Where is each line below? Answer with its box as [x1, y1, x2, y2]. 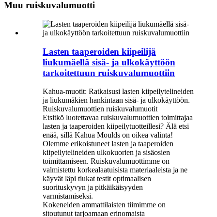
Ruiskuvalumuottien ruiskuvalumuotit [43, 105, 157, 113]
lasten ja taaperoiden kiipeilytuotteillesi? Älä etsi [43, 122, 189, 131]
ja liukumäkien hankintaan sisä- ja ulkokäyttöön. [43, 96, 190, 105]
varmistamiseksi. [43, 192, 93, 201]
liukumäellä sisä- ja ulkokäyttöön [43, 57, 175, 67]
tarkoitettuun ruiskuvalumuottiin [43, 67, 175, 78]
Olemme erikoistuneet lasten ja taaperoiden [43, 139, 173, 148]
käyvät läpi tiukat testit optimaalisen [43, 174, 151, 183]
